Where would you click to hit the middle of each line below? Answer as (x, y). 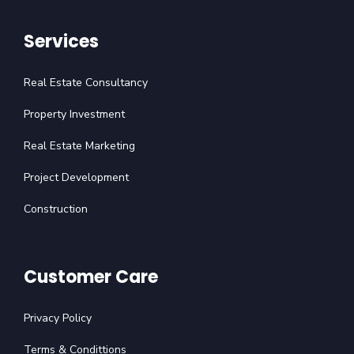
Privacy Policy (58, 318)
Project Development (76, 177)
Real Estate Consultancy (86, 83)
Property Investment (74, 114)
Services (61, 41)
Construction (56, 209)
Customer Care (91, 277)
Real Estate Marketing (79, 146)
